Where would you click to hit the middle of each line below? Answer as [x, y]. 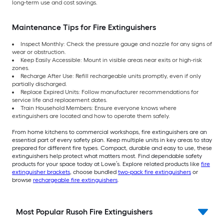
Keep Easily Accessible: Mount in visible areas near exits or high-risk [111, 60]
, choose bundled [94, 172]
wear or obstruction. [39, 52]
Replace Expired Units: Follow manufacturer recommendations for [109, 92]
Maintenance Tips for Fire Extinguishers [84, 27]
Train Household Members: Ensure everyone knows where [98, 108]
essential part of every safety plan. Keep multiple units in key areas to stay [112, 140]
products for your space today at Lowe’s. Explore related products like [106, 164]
